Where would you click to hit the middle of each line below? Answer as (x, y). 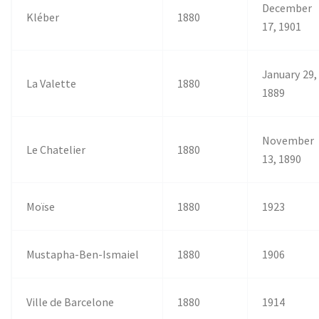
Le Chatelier (56, 149)
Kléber (43, 17)
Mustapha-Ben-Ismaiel (83, 254)
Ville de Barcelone (70, 302)
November (288, 140)
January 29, (290, 74)
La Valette (52, 83)
